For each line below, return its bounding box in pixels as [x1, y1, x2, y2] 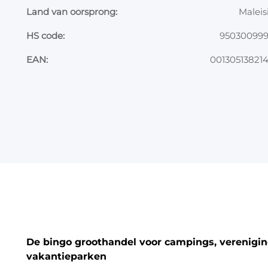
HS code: [26, 30, 65, 41]
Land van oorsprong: [26, 6, 117, 17]
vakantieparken [26, 250, 106, 262]
